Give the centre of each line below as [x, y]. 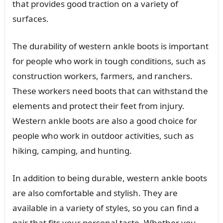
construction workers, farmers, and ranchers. [102, 76]
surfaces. [30, 18]
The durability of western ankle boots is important [110, 46]
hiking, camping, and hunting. [72, 150]
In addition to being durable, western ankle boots [110, 178]
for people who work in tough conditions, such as [109, 61]
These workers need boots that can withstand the [110, 91]
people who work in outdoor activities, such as [103, 135]
